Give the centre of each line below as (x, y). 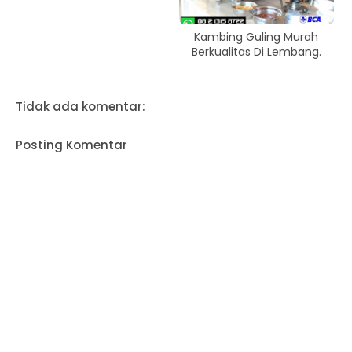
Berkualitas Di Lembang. (256, 51)
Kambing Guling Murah (256, 37)
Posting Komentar (71, 145)
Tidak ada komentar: (81, 106)
